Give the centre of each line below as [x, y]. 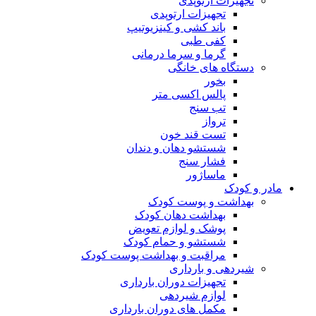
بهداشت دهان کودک [180, 215]
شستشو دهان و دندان [176, 148]
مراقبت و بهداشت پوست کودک [153, 255]
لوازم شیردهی [193, 295]
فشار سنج [202, 161]
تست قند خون [193, 134]
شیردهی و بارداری [212, 268]
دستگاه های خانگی [211, 67]
